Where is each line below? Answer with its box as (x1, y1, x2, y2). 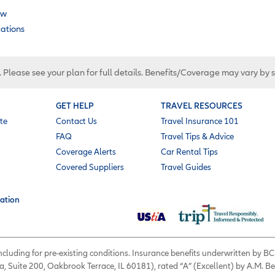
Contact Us (56, 115, 97, 126)
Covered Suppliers (56, 161, 124, 172)
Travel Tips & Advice (161, 131, 234, 141)
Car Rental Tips (161, 146, 218, 157)
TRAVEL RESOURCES (161, 100, 242, 110)
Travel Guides (161, 161, 211, 172)
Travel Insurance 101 (161, 115, 239, 126)
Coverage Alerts (56, 146, 116, 157)
